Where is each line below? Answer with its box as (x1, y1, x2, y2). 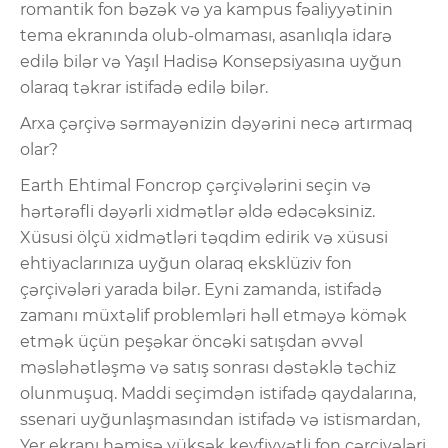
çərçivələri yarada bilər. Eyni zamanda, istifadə (20, 279, 382, 299)
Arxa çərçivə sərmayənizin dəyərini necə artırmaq (20, 113, 413, 133)
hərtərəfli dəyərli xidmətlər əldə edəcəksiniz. (20, 201, 375, 221)
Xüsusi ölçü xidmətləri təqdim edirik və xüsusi (20, 227, 388, 247)
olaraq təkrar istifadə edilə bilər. (20, 77, 268, 97)
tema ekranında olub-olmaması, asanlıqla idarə (20, 25, 392, 45)
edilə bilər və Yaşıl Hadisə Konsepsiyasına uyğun (20, 51, 402, 71)
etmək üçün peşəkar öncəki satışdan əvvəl (20, 331, 363, 351)
